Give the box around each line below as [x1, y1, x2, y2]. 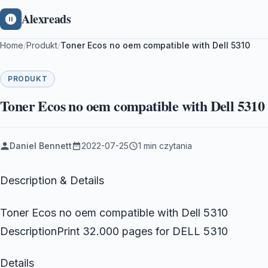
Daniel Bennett [10, 141, 72, 151]
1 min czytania [138, 141, 192, 151]
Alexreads [22, 10, 71, 28]
